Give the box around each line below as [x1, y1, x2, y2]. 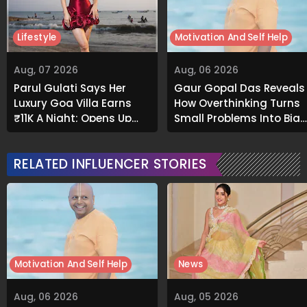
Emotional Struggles [174, 125, 284, 140]
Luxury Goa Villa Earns [14, 95, 132, 110]
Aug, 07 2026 [14, 62, 78, 77]
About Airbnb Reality [14, 125, 122, 140]
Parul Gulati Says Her [14, 80, 126, 95]
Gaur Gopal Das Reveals [174, 80, 305, 95]
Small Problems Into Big [174, 110, 300, 125]
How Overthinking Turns [174, 95, 300, 110]
